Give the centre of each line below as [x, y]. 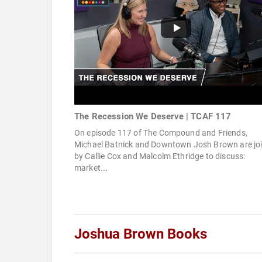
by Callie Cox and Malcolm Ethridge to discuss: [160, 156]
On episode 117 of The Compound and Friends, [161, 133]
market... [91, 168]
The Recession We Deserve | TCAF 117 [153, 117]
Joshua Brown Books [141, 234]
